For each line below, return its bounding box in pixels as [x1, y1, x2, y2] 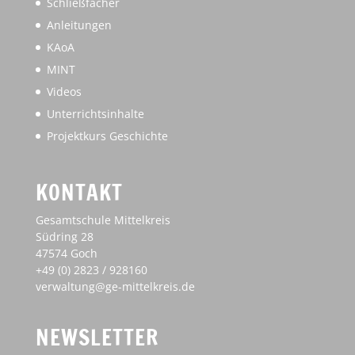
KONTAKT [35, 177, 123, 208]
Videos [46, 84, 82, 100]
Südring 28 [35, 229, 94, 245]
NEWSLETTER [35, 323, 158, 353]
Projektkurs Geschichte [46, 128, 168, 144]
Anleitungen [46, 17, 112, 33]
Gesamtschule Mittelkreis [35, 212, 170, 228]
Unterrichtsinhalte [46, 106, 144, 122]
